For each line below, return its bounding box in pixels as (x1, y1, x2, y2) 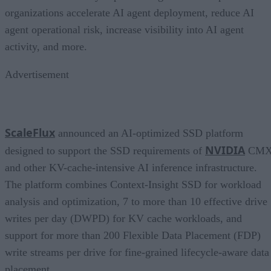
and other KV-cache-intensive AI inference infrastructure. (5, 162, 257, 174)
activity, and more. (5, 41, 87, 53)
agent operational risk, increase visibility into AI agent (5, 24, 244, 36)
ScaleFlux (5, 125, 55, 140)
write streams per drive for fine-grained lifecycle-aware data (5, 246, 269, 259)
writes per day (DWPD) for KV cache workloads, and (5, 212, 242, 225)
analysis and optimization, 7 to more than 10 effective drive (5, 195, 267, 208)
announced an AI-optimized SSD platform (55, 127, 243, 140)
